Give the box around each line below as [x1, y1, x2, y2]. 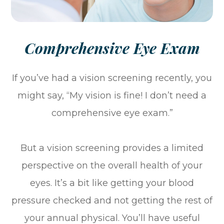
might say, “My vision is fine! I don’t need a [17, 89, 206, 101]
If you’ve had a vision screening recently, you [12, 72, 212, 83]
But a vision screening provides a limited [20, 142, 203, 153]
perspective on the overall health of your [21, 159, 202, 171]
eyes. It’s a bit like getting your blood [30, 177, 194, 188]
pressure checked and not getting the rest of [11, 194, 212, 206]
